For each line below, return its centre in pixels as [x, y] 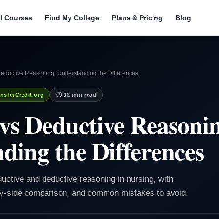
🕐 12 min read [77, 95]
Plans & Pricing [137, 17]
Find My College [72, 17]
